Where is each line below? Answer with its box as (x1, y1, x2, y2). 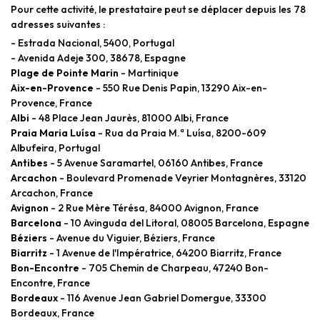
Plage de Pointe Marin (11, 66, 119, 79)
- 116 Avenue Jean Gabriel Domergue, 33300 (58, 291, 266, 304)
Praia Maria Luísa (11, 126, 96, 139)
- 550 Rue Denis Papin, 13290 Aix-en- (94, 81, 267, 94)
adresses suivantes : (11, 17, 105, 31)
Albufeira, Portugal (11, 141, 100, 154)
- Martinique (119, 66, 179, 79)
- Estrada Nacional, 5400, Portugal (11, 36, 174, 49)
